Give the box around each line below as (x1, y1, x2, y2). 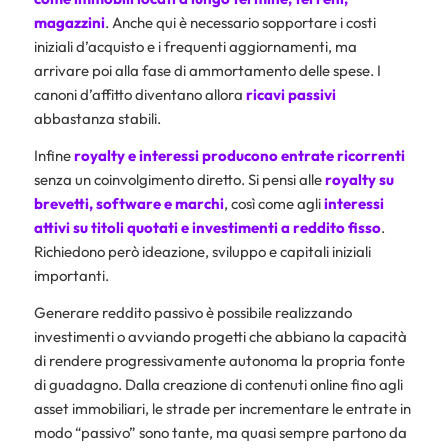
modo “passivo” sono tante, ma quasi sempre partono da (33, 422, 407, 442)
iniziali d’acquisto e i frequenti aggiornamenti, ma (33, 37, 357, 57)
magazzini (33, 13, 105, 33)
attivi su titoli (33, 217, 124, 237)
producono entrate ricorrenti (201, 145, 405, 165)
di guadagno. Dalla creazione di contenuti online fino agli (33, 374, 403, 394)
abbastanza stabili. (33, 109, 161, 129)
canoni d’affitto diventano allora (33, 85, 246, 105)
